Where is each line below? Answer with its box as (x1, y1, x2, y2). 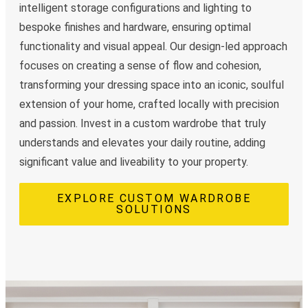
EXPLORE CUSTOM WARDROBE (56, 192, 252, 206)
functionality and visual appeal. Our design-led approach (19, 40, 287, 54)
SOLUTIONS (116, 203, 192, 217)
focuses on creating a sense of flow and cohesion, (19, 59, 261, 73)
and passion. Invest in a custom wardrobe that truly (19, 117, 266, 131)
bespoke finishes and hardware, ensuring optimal (19, 21, 251, 34)
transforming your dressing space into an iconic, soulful (19, 78, 284, 92)
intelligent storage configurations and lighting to (19, 1, 252, 15)
